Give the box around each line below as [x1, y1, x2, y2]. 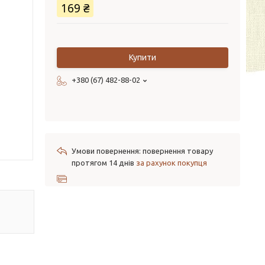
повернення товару [143, 147, 213, 155]
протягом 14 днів [72, 159, 136, 167]
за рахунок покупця [136, 159, 207, 167]
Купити [129, 53, 156, 62]
